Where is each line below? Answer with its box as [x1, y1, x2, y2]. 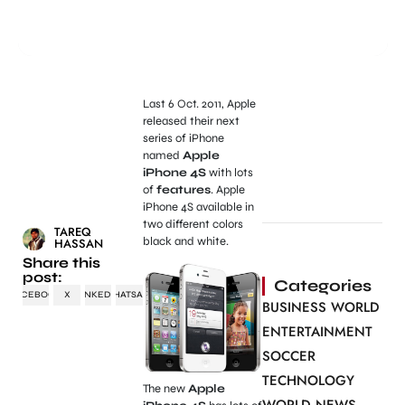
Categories [274, 276, 372, 296]
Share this [23, 254, 100, 271]
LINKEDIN [76, 288, 121, 300]
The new [142, 381, 188, 397]
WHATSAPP [102, 288, 155, 300]
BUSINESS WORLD [262, 297, 381, 317]
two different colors [142, 217, 243, 231]
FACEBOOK [10, 288, 62, 300]
